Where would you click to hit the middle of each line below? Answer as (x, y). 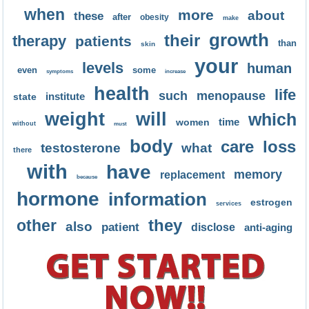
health (121, 94)
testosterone (80, 148)
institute (65, 96)
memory (258, 175)
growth (239, 40)
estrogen (271, 202)
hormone (58, 199)
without (24, 123)
